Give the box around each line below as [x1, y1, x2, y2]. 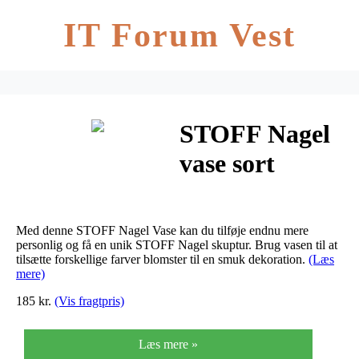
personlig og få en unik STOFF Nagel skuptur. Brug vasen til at [16, 237, 337, 252]
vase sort [179, 149, 275, 179]
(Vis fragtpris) [54, 293, 124, 308]
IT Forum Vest [63, 17, 296, 54]
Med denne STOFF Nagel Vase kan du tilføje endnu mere [16, 223, 309, 237]
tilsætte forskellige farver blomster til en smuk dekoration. [16, 252, 309, 266]
